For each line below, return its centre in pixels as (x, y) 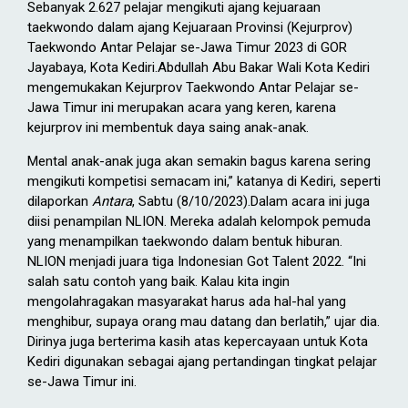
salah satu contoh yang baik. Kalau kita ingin (158, 281)
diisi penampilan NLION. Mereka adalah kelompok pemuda (199, 221)
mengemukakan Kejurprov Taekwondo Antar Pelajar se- (193, 87)
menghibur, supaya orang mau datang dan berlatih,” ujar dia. (204, 321)
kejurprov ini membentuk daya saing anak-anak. (168, 127)
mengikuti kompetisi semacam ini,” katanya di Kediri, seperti (204, 181)
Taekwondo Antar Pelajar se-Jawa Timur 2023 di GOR (187, 47)
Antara (112, 201)
